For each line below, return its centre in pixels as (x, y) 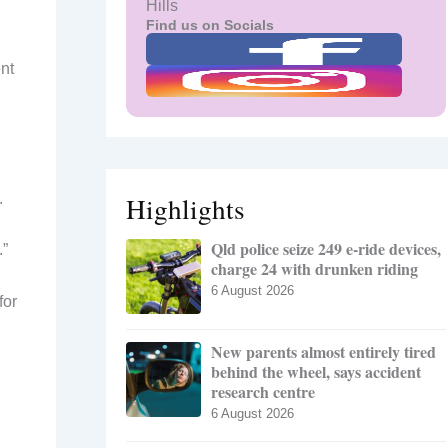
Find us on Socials (210, 25)
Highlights (185, 209)
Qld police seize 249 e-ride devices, (326, 249)
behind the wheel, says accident (316, 372)
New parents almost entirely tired (323, 352)
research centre (263, 392)
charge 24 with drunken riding (314, 269)
